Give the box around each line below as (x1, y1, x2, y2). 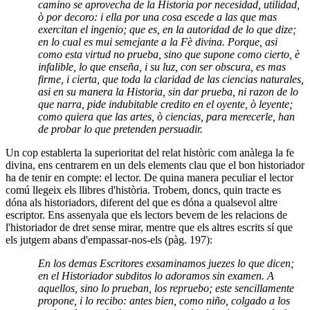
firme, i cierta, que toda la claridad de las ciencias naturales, (38, 73, 304, 85)
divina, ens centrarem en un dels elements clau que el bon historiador (6, 158, 304, 171)
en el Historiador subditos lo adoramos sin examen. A (38, 269, 275, 282)
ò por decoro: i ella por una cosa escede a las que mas (38, 10, 277, 23)
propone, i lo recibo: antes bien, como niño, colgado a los (38, 294, 291, 307)
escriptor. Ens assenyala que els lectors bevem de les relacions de (6, 208, 287, 221)
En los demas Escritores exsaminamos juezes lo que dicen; (38, 257, 295, 269)
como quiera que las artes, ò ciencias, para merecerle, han (38, 110, 295, 122)
